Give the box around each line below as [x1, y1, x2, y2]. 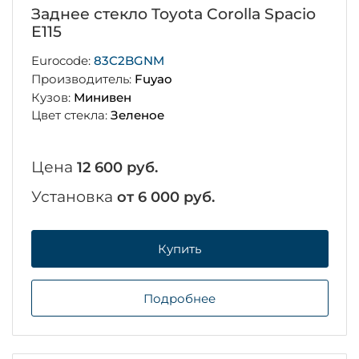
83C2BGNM [93, 53, 164, 69]
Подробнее [143, 290, 216, 306]
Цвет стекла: [30, 107, 111, 123]
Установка [30, 188, 117, 207]
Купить [158, 241, 201, 257]
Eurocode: [30, 53, 94, 69]
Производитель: [30, 71, 135, 87]
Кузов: [30, 89, 74, 105]
